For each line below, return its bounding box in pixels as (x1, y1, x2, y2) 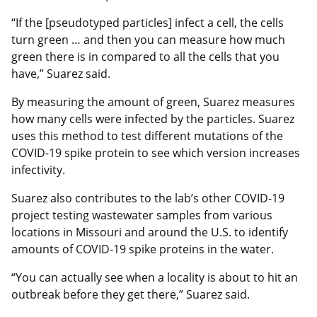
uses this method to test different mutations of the (11, 127, 283, 144)
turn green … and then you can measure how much (11, 31, 285, 47)
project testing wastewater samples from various (11, 207, 272, 223)
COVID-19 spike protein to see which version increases (11, 144, 300, 161)
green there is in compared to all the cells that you (11, 48, 279, 64)
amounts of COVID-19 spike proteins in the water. (11, 241, 274, 257)
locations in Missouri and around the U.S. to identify (11, 224, 288, 240)
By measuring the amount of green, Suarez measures (11, 93, 295, 110)
